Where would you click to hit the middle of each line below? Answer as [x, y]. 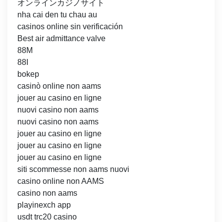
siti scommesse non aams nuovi [73, 169]
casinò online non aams [59, 86]
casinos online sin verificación [70, 27]
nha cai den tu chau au [57, 15]
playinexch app [44, 205]
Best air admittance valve [61, 39]
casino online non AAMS [61, 181]
